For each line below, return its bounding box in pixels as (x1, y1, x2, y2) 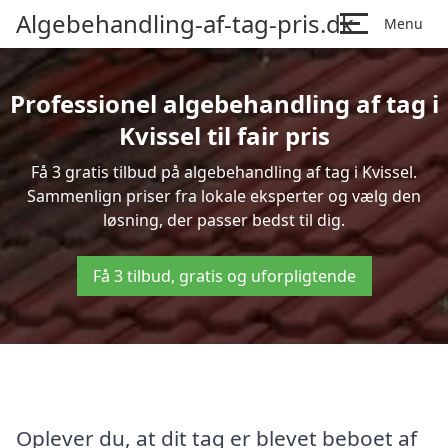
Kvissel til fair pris (118, 119, 330, 152)
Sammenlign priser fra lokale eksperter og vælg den (27, 185, 421, 207)
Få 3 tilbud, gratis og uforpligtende (92, 265, 356, 287)
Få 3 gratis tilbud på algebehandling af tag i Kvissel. (31, 161, 417, 183)
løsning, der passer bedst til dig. (103, 209, 345, 231)
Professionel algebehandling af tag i (9, 87, 439, 120)
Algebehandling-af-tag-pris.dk (16, 7, 354, 40)
